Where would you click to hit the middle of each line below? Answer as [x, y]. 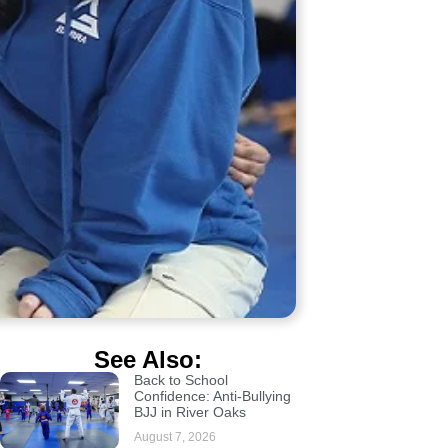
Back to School [180, 380]
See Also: [148, 359]
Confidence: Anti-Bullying [212, 396]
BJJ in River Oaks [189, 412]
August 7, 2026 [174, 437]
